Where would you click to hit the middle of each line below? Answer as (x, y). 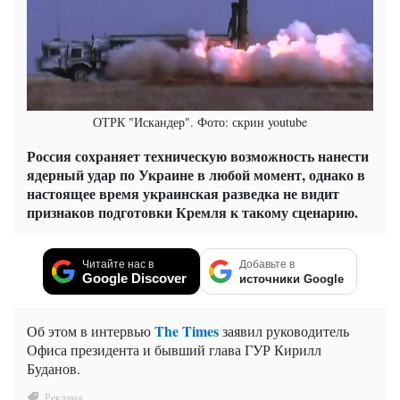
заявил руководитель (284, 330)
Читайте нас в (118, 264)
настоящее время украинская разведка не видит (183, 193)
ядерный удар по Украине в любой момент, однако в (196, 174)
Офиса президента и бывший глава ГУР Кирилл (174, 349)
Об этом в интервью (91, 330)
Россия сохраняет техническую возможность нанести (198, 155)
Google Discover (134, 278)
